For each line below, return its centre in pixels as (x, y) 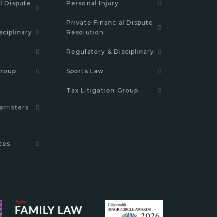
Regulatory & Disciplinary (110, 52)
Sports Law (85, 71)
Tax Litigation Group (102, 90)
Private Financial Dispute (110, 23)
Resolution (85, 32)
